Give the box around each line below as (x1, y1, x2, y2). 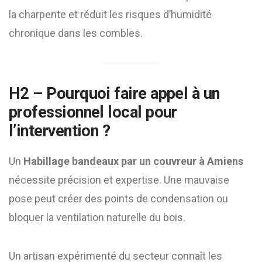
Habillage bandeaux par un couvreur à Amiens (23, 155, 243, 167)
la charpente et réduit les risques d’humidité (9, 8, 212, 20)
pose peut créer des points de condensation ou (9, 192, 228, 205)
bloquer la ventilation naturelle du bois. (9, 211, 185, 223)
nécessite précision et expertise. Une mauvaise (9, 174, 229, 186)
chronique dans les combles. (9, 27, 143, 39)
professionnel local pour (9, 103, 177, 122)
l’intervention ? (9, 122, 111, 140)
